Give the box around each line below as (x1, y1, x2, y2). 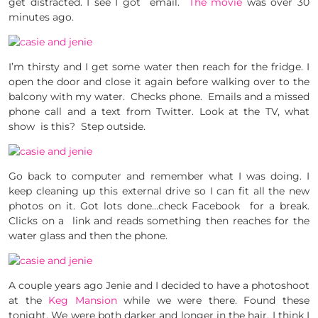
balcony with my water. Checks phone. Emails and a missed (9, 90, 309, 104)
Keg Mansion (48, 294, 117, 307)
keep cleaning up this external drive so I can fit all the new (9, 185, 309, 198)
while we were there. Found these (116, 294, 310, 307)
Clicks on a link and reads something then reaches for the (9, 214, 309, 228)
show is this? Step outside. (9, 120, 146, 133)
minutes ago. (9, 11, 74, 24)
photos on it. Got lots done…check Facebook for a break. (9, 199, 309, 213)
